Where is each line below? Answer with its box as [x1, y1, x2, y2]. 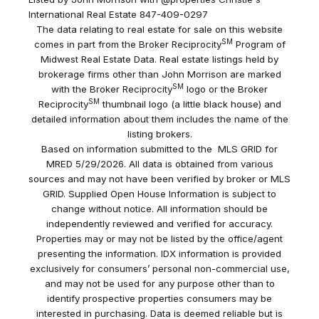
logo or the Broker [184, 83, 268, 95]
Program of [232, 38, 286, 51]
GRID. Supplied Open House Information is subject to [43, 188, 276, 200]
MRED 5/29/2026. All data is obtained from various [46, 158, 273, 170]
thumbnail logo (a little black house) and [99, 98, 281, 110]
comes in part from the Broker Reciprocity [33, 38, 221, 51]
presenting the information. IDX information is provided [38, 248, 281, 260]
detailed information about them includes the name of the [31, 113, 288, 125]
